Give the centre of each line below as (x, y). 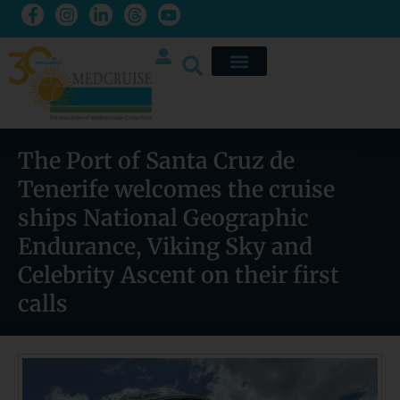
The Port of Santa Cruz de (156, 161)
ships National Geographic (163, 218)
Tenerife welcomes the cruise (176, 190)
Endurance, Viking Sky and (165, 247)
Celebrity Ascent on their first (179, 275)
